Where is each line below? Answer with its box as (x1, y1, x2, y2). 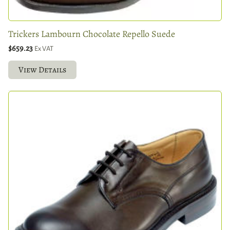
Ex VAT (34, 44, 53, 52)
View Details (18, 64, 66, 75)
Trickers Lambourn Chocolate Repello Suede (8, 27, 175, 40)
